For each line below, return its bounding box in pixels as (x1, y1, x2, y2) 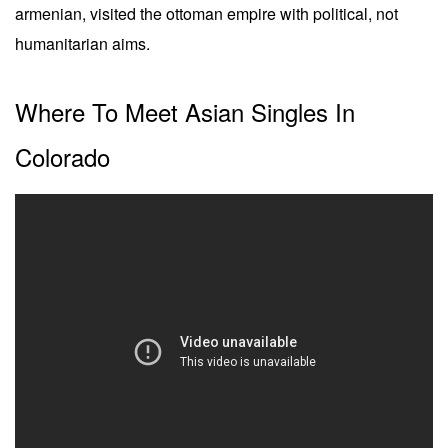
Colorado (15, 138, 110, 174)
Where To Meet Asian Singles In (15, 93, 355, 129)
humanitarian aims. (15, 31, 150, 55)
